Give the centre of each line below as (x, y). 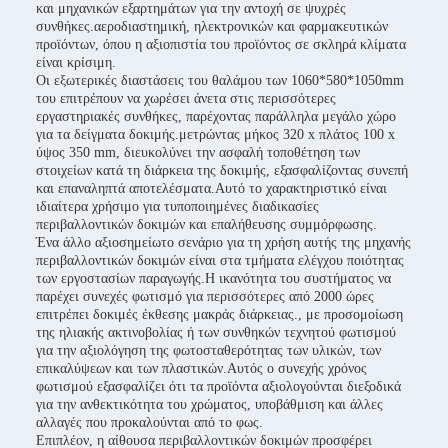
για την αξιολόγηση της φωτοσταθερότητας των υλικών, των (208, 350)
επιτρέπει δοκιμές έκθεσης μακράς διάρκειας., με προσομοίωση (219, 314)
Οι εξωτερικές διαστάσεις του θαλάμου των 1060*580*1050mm (220, 80)
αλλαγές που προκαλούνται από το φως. (149, 422)
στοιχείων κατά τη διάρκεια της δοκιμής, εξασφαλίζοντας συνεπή (222, 170)
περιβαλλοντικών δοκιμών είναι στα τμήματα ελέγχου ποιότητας (220, 260)
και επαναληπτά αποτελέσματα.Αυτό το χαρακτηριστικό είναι (211, 188)
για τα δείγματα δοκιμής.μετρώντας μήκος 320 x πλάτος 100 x (215, 134)
